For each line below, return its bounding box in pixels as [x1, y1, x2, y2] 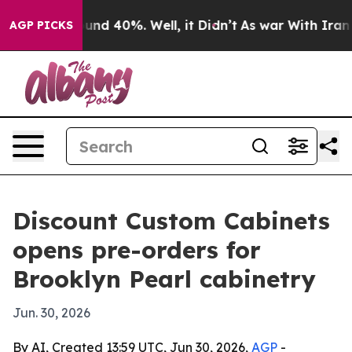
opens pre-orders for [13, 235, 261, 265]
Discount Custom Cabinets [13, 206, 330, 236]
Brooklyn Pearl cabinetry [13, 264, 316, 294]
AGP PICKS [9, 18, 73, 32]
